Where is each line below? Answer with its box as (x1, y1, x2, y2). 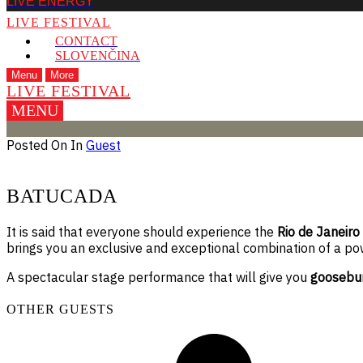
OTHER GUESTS (6, 302, 114, 317)
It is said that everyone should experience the (6, 223, 277, 240)
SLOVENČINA (55, 49, 140, 62)
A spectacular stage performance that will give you (6, 268, 310, 285)
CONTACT (55, 34, 117, 48)
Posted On (6, 137, 70, 153)
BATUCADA (6, 185, 117, 207)
